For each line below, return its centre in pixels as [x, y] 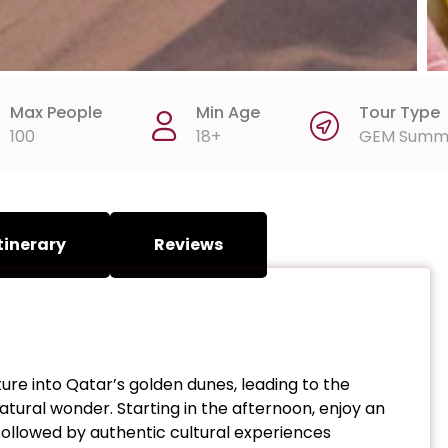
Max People [56, 113]
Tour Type [399, 113]
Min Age [228, 113]
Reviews [188, 245]
